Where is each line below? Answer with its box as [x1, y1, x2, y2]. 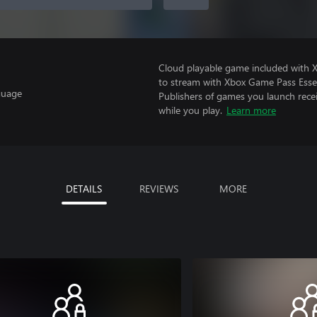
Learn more [226, 103, 276, 117]
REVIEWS [139, 182, 178, 195]
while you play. [158, 103, 222, 117]
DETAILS [66, 182, 102, 195]
